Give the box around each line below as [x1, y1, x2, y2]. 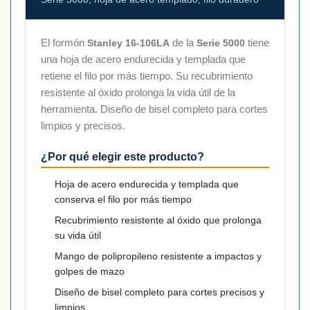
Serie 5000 [197, 37, 245, 48]
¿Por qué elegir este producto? [41, 150, 204, 163]
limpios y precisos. [41, 119, 125, 131]
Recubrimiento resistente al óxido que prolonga [55, 214, 262, 226]
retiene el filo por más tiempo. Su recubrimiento [41, 69, 253, 82]
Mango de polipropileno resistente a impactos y [55, 250, 262, 262]
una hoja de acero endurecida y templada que [41, 53, 246, 65]
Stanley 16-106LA [87, 37, 170, 48]
